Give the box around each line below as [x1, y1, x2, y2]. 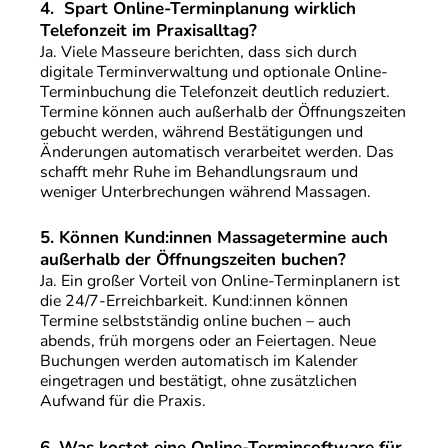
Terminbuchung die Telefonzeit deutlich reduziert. [39, 80, 390, 103]
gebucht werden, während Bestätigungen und [39, 120, 363, 143]
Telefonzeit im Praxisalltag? [39, 18, 257, 42]
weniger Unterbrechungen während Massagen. [39, 180, 371, 203]
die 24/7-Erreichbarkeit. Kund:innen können [39, 290, 348, 313]
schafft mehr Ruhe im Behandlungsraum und [39, 160, 358, 183]
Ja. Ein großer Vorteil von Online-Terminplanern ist [39, 270, 400, 293]
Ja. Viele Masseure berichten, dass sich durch [39, 40, 357, 63]
